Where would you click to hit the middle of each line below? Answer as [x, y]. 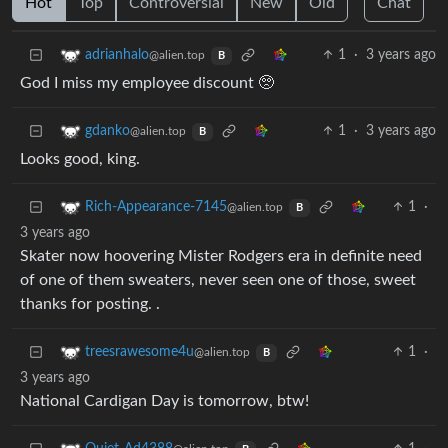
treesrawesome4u [139, 352]
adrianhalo [117, 55]
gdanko [107, 131]
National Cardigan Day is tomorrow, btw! [164, 401]
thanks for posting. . [90, 304]
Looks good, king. [80, 159]
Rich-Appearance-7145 [156, 207]
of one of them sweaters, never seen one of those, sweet [218, 280]
